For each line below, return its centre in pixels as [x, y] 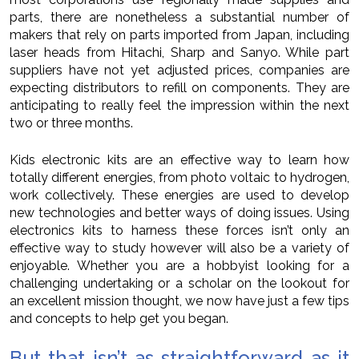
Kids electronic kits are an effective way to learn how [179, 160]
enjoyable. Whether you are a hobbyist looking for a [179, 266]
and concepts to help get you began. [119, 319]
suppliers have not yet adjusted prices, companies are [179, 71]
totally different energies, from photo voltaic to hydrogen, [179, 178]
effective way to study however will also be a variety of [179, 248]
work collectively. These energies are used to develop [179, 196]
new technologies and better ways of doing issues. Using [179, 213]
